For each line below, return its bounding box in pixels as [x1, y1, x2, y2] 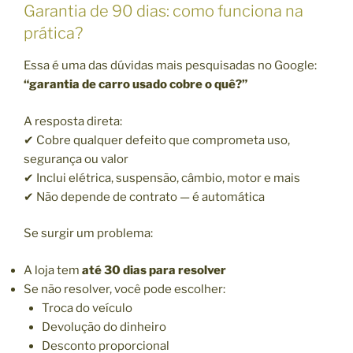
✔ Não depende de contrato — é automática [24, 189, 265, 204]
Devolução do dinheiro [41, 319, 166, 334]
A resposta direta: [24, 113, 122, 128]
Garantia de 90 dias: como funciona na [24, 2, 303, 21]
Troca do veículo [41, 300, 132, 315]
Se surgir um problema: [24, 226, 153, 241]
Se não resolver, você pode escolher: [24, 281, 225, 296]
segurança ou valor [24, 151, 128, 166]
